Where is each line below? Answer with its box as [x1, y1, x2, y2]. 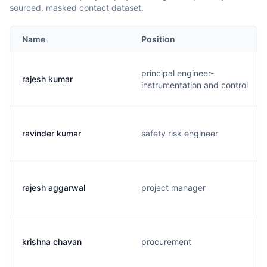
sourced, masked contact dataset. [10, 2, 144, 13]
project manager [141, 182, 206, 193]
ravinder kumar [22, 128, 81, 138]
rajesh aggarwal [22, 182, 85, 193]
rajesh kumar [22, 74, 73, 84]
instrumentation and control [141, 80, 248, 90]
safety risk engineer [141, 128, 218, 138]
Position [141, 34, 175, 44]
